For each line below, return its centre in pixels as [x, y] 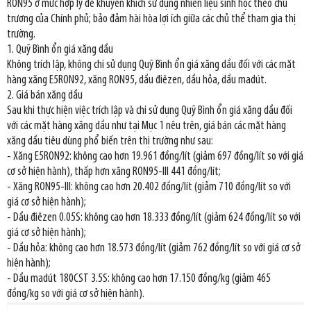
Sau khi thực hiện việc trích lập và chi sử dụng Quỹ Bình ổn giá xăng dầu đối [150, 111]
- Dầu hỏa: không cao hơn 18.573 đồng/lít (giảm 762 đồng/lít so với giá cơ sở [154, 249]
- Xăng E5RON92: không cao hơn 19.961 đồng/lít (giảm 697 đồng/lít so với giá [155, 157]
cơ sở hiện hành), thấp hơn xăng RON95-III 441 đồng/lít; [114, 172]
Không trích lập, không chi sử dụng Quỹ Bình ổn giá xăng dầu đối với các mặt [151, 65]
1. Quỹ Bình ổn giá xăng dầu [60, 50]
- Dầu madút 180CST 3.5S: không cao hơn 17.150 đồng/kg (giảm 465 [139, 279]
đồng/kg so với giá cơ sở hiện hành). [76, 294]
